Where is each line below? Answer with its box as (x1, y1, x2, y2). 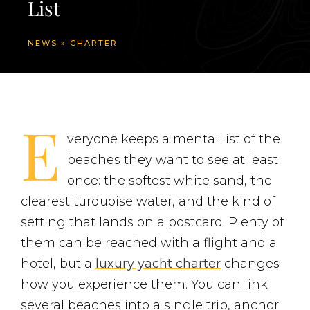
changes (221, 256, 280, 271)
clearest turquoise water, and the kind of (21, 194, 275, 209)
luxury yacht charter (95, 256, 221, 271)
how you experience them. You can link (21, 277, 268, 292)
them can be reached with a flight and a (21, 235, 277, 250)
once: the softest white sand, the (67, 173, 272, 188)
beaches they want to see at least (67, 152, 278, 167)
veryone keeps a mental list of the (67, 131, 280, 147)
